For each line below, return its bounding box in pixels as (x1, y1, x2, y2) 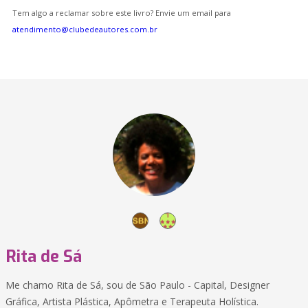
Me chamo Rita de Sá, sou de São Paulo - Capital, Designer (5, 278, 269, 291)
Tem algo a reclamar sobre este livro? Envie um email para (12, 8, 231, 18)
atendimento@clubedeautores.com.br (12, 24, 157, 34)
